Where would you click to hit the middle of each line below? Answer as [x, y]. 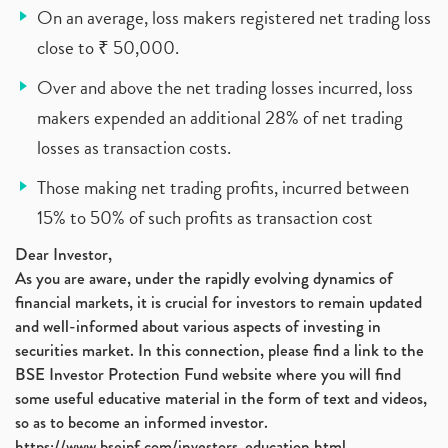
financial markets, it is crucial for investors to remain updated [218, 302]
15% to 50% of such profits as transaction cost [205, 217]
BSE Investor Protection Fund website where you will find [208, 374]
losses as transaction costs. [134, 147]
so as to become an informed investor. [141, 422]
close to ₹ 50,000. [108, 47]
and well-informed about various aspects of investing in [198, 326]
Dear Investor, [63, 254]
